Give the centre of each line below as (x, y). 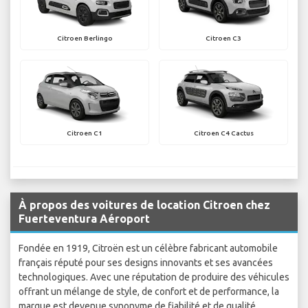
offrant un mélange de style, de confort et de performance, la (149, 292)
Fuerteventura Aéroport (84, 219)
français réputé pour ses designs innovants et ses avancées (146, 263)
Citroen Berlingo (85, 38)
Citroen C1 (85, 133)
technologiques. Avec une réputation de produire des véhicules (154, 277)
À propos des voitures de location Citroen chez (144, 205)
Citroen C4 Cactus (223, 133)
